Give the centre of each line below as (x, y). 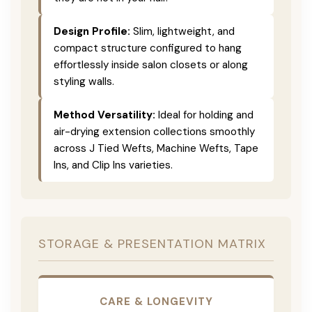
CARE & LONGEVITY (156, 301)
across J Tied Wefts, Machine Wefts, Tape (156, 148)
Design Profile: (92, 31)
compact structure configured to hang (148, 48)
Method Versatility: (104, 115)
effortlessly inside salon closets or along (151, 64)
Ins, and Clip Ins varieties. (113, 165)
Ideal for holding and (204, 115)
